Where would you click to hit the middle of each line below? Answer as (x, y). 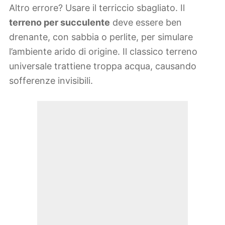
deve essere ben (146, 23)
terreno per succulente (60, 23)
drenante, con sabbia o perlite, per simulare (101, 37)
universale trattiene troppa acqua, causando (103, 66)
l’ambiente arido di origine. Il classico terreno (103, 52)
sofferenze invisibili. (51, 81)
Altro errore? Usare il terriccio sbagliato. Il (97, 8)
